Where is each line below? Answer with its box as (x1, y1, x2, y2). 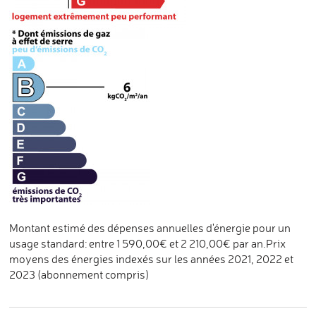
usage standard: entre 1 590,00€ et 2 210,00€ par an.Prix (9, 236, 286, 250)
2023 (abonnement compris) (9, 267, 150, 281)
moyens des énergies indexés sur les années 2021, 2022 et (9, 252, 294, 266)
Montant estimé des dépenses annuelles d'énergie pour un (9, 221, 291, 235)
